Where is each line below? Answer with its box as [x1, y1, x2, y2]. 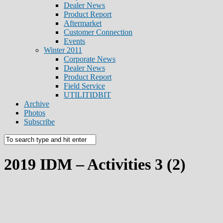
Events [64, 37, 85, 45]
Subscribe [24, 117, 55, 126]
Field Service [64, 82, 105, 90]
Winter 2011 [44, 46, 82, 54]
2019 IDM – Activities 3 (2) [4, 155, 186, 174]
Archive [24, 100, 49, 108]
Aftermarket [64, 19, 102, 27]
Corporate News [64, 55, 115, 63]
